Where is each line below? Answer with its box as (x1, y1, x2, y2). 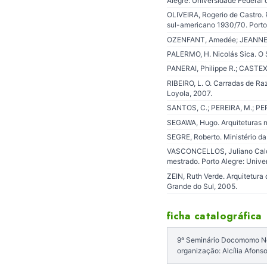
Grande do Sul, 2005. (167, 181, 237, 191)
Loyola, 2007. (167, 88, 212, 98)
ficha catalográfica (167, 208, 262, 223)
